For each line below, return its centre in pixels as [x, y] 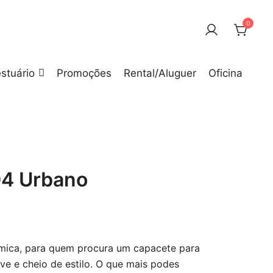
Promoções [84, 73]
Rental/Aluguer [160, 73]
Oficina [225, 73]
